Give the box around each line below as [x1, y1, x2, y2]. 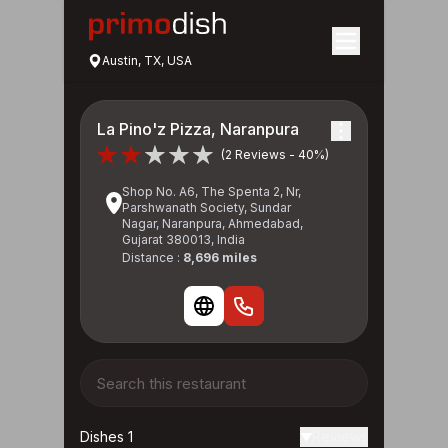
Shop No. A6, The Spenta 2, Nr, [122, 184, 301, 199]
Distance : [122, 250, 183, 265]
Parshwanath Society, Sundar [122, 200, 291, 215]
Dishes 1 [80, 428, 133, 445]
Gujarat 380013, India [122, 232, 245, 247]
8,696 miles [183, 250, 257, 265]
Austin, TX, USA [102, 53, 192, 69]
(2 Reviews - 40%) [221, 146, 329, 162]
